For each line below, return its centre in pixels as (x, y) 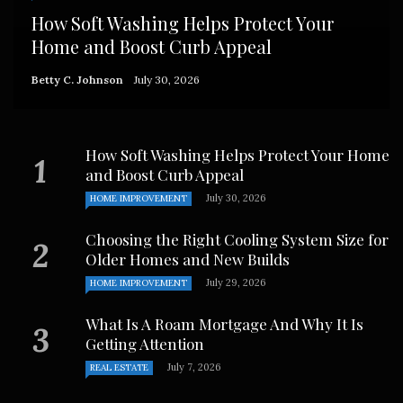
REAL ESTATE (119, 367)
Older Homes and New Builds (188, 259)
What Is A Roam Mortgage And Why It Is (224, 323)
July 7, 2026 (194, 367)
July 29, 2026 (236, 282)
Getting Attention (145, 343)
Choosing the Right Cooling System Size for (237, 239)
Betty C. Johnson (77, 79)
